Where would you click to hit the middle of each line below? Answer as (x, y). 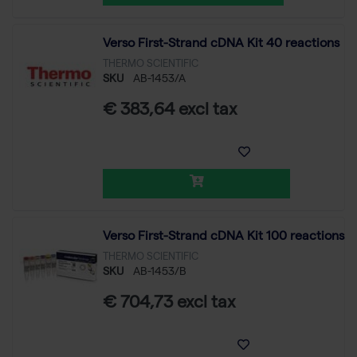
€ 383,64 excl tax (170, 111)
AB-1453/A (159, 79)
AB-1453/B (160, 272)
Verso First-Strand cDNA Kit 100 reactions (224, 237)
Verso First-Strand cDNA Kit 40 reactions (221, 44)
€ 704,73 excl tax (169, 304)
